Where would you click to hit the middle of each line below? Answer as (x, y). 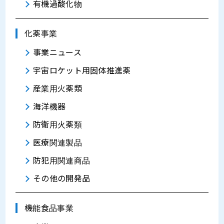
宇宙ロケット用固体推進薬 (82, 71)
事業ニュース (57, 53)
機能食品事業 (49, 208)
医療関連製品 (57, 143)
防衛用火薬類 (57, 125)
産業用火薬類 (57, 89)
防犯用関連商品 (62, 161)
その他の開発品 (62, 179)
